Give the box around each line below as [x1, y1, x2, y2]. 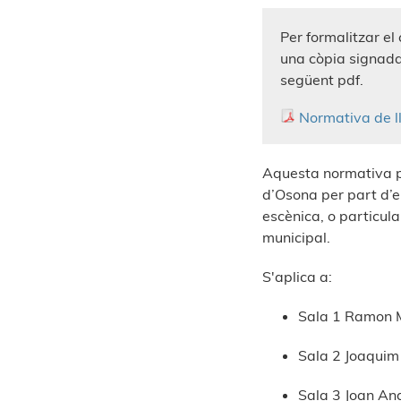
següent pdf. [279, 71, 367, 90]
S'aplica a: [261, 268, 332, 286]
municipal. [261, 228, 330, 247]
